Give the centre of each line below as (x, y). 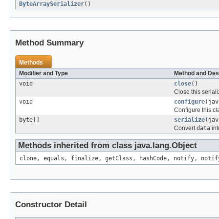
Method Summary (49, 43)
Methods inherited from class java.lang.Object (108, 146)
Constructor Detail (51, 205)
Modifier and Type (44, 74)
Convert (185, 128)
